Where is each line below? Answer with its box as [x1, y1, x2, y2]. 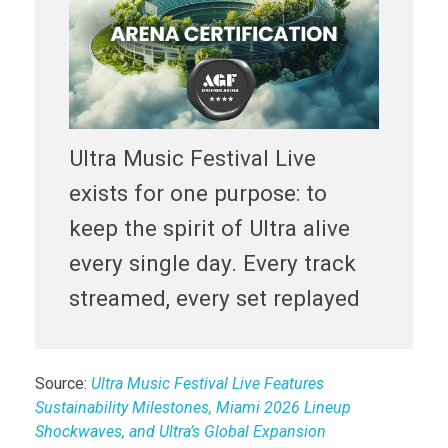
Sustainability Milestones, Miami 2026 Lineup [35, 397, 351, 417]
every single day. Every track [68, 249, 356, 276]
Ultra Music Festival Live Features [91, 373, 324, 393]
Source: [35, 373, 91, 393]
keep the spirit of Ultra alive [68, 214, 350, 241]
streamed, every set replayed [68, 284, 360, 311]
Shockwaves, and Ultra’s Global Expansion [35, 421, 326, 441]
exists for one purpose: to [68, 179, 327, 206]
